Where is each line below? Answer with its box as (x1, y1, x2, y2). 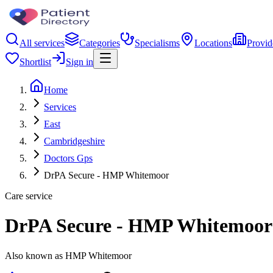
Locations (194, 38, 232, 48)
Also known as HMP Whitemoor (5, 250, 132, 261)
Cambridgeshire (44, 136, 105, 146)
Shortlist (19, 57, 51, 67)
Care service (5, 191, 52, 201)
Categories (79, 38, 120, 48)
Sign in (66, 57, 93, 67)
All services (19, 38, 65, 48)
